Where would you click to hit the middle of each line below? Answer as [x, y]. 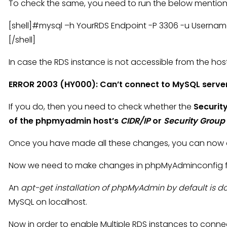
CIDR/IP [136, 121]
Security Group [194, 121]
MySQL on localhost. [48, 202]
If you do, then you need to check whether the [101, 107]
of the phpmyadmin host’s [65, 121]
